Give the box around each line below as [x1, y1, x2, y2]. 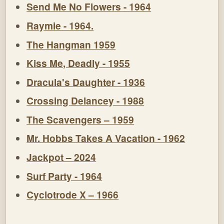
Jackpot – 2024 [26, 150, 96, 164]
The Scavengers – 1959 [26, 112, 134, 126]
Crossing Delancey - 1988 [26, 93, 144, 108]
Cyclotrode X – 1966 [26, 187, 119, 202]
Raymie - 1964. [26, 18, 94, 32]
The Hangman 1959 [26, 37, 116, 51]
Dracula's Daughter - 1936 [26, 74, 145, 89]
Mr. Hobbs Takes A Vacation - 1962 [26, 131, 185, 145]
